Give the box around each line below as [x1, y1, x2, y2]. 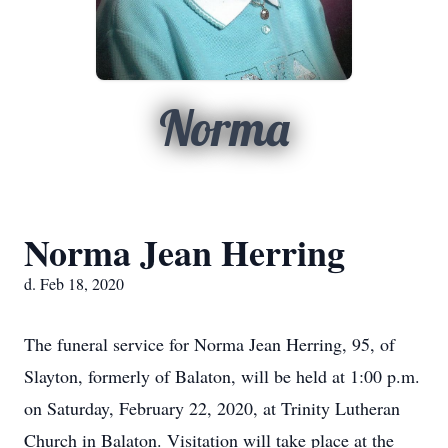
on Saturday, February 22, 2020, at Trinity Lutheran [24, 396, 400, 420]
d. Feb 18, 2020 [24, 273, 124, 294]
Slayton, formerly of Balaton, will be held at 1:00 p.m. [24, 364, 420, 388]
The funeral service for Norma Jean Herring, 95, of [24, 332, 395, 356]
